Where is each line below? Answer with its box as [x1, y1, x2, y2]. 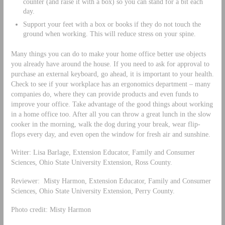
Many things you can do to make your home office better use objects [11, 49, 206, 58]
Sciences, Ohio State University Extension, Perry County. [11, 187, 175, 195]
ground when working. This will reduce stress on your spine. [23, 29, 196, 38]
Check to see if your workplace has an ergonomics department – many [11, 79, 210, 88]
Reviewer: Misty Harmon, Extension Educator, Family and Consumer [11, 177, 211, 185]
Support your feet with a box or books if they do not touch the [23, 20, 201, 28]
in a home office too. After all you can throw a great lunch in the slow [11, 109, 211, 118]
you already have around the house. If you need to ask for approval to [11, 59, 209, 68]
